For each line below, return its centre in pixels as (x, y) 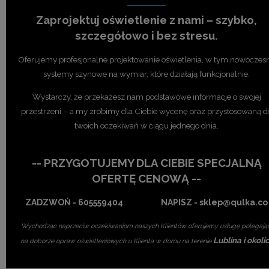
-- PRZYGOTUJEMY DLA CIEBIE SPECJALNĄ (147, 162)
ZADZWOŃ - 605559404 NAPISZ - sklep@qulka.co (147, 202)
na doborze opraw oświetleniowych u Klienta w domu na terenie (117, 240)
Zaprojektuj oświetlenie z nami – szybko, (147, 20)
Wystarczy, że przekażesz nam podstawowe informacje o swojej (147, 96)
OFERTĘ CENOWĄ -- (147, 178)
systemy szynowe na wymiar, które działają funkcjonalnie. (147, 74)
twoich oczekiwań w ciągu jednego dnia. (147, 125)
